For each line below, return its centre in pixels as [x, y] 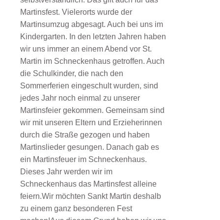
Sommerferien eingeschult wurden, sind [89, 85]
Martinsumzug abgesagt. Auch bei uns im [92, 24]
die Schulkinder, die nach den [72, 73]
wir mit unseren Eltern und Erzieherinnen [91, 122]
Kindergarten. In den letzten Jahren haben [93, 36]
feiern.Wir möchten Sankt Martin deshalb [91, 196]
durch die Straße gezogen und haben [85, 135]
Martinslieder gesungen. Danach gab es [90, 147]
